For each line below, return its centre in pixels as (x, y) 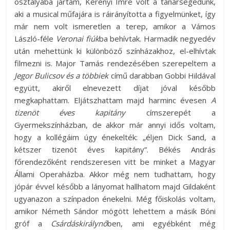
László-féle (35, 38)
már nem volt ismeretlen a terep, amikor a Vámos (115, 26)
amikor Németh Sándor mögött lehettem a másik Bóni (115, 211)
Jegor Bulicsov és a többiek (62, 75)
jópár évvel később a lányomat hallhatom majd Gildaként (115, 186)
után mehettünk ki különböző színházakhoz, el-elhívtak (115, 51)
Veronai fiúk (78, 38)
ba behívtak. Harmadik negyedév (157, 38)
